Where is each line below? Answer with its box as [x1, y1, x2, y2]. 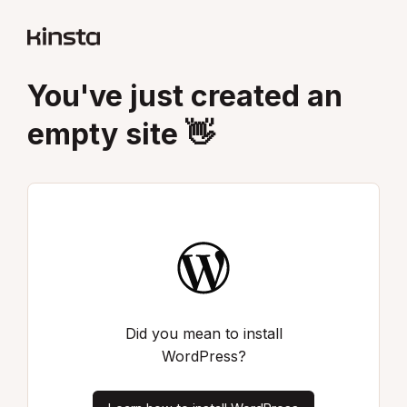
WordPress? [161, 346, 246, 365]
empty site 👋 [27, 116, 214, 153]
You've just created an [27, 78, 342, 114]
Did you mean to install [124, 323, 283, 342]
